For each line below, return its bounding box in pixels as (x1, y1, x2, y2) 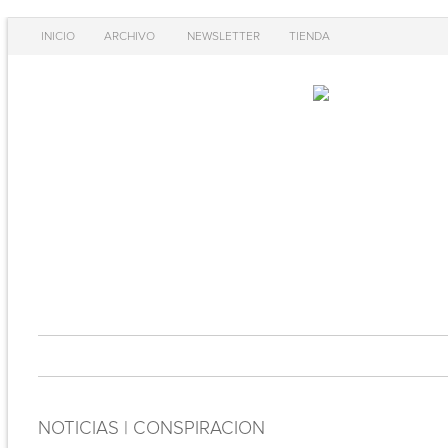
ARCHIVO (103, 29, 155, 44)
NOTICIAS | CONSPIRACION (37, 417, 265, 440)
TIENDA (288, 29, 330, 44)
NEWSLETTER (186, 29, 260, 44)
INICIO (40, 29, 75, 44)
